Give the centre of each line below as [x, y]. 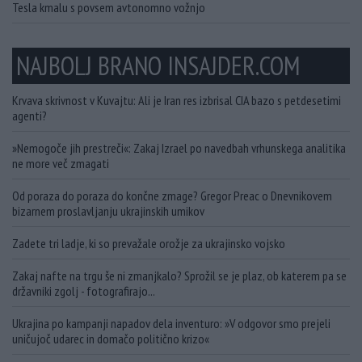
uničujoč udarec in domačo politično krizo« [111, 339]
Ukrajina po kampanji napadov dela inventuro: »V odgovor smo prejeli [171, 324]
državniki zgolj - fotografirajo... [84, 291]
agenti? [29, 116]
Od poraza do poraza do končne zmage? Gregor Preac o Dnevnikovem [172, 196]
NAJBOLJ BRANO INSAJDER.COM [158, 66]
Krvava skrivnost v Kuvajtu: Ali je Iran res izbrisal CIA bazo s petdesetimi [177, 101]
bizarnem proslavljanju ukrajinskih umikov [108, 211]
